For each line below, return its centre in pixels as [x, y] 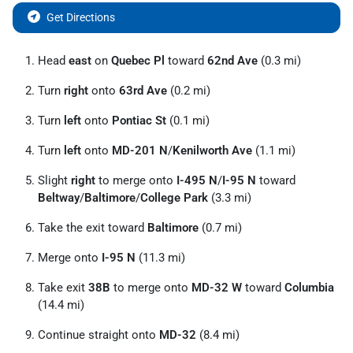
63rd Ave [143, 91]
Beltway [59, 198]
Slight [54, 180]
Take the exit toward [93, 228]
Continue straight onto [98, 335]
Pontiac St [139, 121]
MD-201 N [140, 150]
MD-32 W [217, 288]
